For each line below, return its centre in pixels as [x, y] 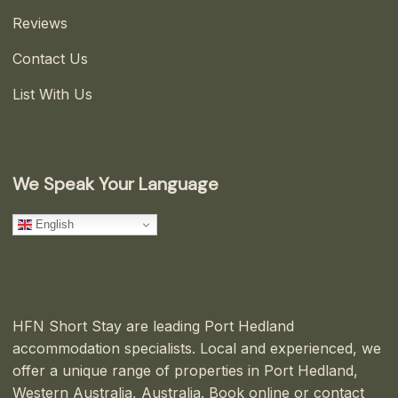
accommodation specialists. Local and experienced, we [197, 349]
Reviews [40, 23]
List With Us [52, 94]
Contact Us [50, 58]
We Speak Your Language [115, 184]
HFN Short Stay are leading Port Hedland [153, 326]
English [53, 224]
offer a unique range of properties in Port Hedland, [185, 371]
